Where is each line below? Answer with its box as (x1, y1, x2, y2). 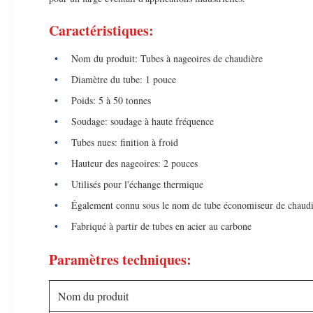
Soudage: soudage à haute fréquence (71, 115, 214, 128)
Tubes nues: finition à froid (71, 136, 178, 149)
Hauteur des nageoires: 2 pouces (71, 156, 198, 170)
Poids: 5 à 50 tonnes (71, 94, 151, 107)
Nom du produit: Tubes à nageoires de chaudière (71, 52, 263, 65)
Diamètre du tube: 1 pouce (71, 73, 176, 86)
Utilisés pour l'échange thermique (71, 177, 203, 191)
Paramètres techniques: (49, 249, 191, 270)
